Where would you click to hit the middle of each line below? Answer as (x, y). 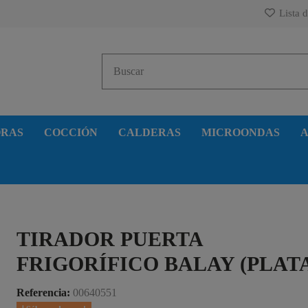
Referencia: (44, 292)
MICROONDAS (241, 132)
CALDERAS (150, 132)
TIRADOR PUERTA (110, 239)
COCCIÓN (71, 132)
